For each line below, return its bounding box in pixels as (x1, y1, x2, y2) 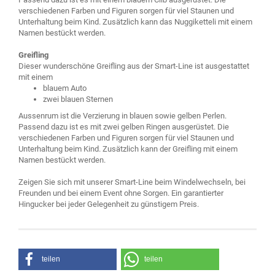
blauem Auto (43, 83, 87, 93)
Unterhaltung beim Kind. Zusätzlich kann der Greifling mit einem (18, 144, 238, 153)
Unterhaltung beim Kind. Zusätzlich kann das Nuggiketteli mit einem (18, 17, 252, 26)
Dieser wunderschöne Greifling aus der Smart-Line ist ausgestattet (18, 61, 249, 71)
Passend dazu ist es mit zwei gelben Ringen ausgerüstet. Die (18, 122, 229, 131)
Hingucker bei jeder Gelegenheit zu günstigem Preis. (18, 199, 199, 209)
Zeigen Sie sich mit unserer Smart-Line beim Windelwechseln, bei (18, 177, 246, 187)
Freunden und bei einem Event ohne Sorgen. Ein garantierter (18, 188, 223, 198)
